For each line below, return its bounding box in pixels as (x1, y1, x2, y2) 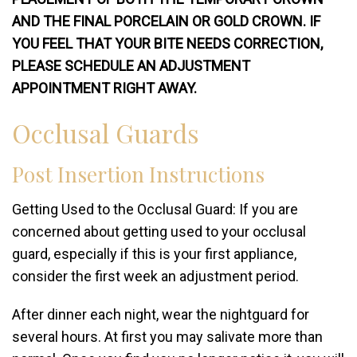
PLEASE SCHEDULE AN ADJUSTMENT (12, 57, 250, 74)
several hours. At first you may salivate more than (12, 328, 323, 345)
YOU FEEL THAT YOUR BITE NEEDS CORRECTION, (12, 35, 323, 52)
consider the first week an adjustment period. (12, 268, 299, 284)
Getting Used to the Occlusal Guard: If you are (12, 201, 298, 218)
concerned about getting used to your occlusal (12, 223, 306, 240)
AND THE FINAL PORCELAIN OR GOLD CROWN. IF (12, 13, 320, 29)
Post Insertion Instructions (12, 160, 265, 188)
